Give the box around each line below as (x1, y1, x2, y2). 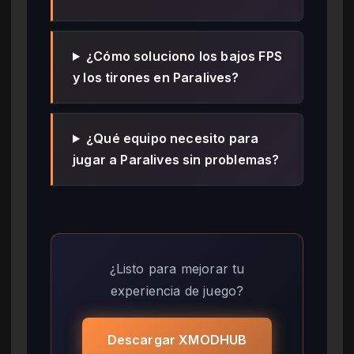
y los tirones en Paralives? (73, 69, 239, 85)
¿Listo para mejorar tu (109, 260, 245, 277)
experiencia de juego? (110, 282, 244, 299)
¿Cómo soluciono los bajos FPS (86, 47, 282, 64)
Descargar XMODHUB (107, 331, 247, 348)
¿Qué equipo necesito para (86, 130, 259, 146)
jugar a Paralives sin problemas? (73, 151, 280, 168)
